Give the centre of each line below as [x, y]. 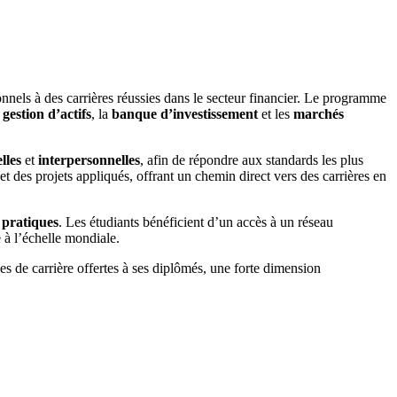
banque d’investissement [185, 114]
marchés [319, 114]
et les [276, 114]
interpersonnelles [89, 160]
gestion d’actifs [47, 114]
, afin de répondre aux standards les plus [252, 160]
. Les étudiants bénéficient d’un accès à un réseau [196, 222]
